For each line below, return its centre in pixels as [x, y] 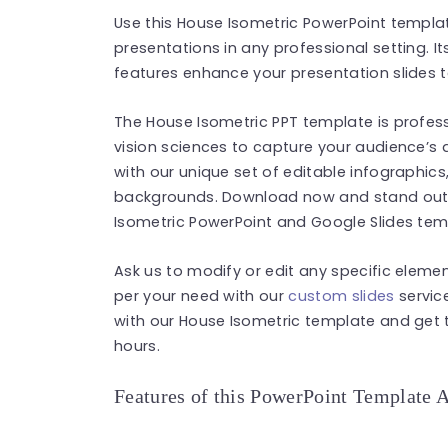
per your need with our [201, 295]
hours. [137, 345]
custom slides [341, 295]
